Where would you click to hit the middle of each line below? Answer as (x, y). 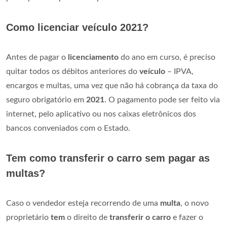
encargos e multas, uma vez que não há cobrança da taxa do (112, 86)
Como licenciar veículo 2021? (77, 27)
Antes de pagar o (37, 57)
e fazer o (187, 217)
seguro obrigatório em (46, 100)
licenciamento (93, 57)
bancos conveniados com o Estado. (68, 128)
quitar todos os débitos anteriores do (73, 71)
